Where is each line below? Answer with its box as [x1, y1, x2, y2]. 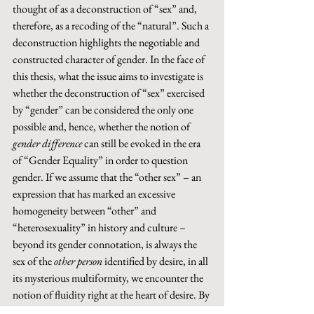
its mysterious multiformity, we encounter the [13, 271, 205, 286]
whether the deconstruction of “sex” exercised [13, 86, 207, 101]
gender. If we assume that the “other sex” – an [13, 170, 203, 185]
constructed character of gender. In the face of [13, 52, 207, 67]
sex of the [13, 254, 54, 269]
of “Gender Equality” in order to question [13, 153, 190, 168]
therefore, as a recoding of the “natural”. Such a [13, 18, 211, 34]
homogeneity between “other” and [13, 203, 158, 219]
